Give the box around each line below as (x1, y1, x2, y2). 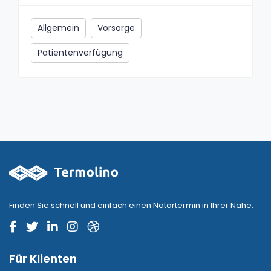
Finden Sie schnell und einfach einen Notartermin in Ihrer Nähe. (9, 200, 253, 211)
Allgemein (38, 21, 79, 34)
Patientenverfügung (38, 46, 123, 59)
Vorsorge (97, 21, 135, 34)
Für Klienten (9, 251, 77, 266)
